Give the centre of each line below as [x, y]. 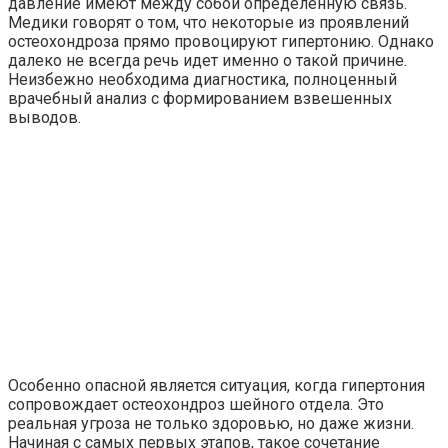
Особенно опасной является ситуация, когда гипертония [216, 385]
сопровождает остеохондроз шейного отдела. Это [196, 404]
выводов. [44, 117]
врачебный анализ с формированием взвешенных [200, 98]
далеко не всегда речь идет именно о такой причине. [207, 60]
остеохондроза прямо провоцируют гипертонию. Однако [221, 41]
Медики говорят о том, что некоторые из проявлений [208, 22]
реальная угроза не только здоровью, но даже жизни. [211, 423]
